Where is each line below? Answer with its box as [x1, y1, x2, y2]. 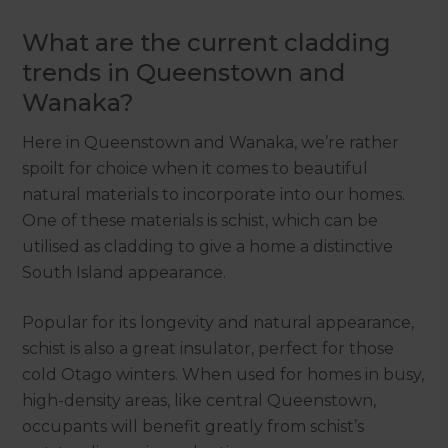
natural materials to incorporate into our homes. [22, 184, 406, 204]
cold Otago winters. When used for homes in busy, [22, 364, 425, 384]
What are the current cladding [22, 27, 392, 57]
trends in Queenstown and [22, 57, 346, 87]
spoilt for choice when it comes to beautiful [22, 158, 369, 178]
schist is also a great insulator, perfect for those [22, 338, 395, 358]
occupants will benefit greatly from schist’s [22, 416, 365, 436]
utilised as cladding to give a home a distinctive [22, 236, 394, 256]
